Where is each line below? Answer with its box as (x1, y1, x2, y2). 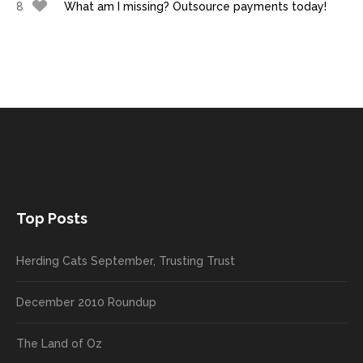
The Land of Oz (16, 337, 102, 350)
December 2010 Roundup (16, 296, 156, 309)
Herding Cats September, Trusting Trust (16, 254, 235, 267)
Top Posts (16, 210, 88, 227)
